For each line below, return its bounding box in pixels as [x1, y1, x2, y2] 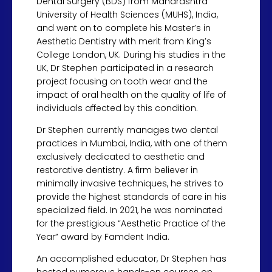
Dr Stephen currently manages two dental [36, 124, 218, 136]
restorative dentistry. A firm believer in [36, 164, 198, 176]
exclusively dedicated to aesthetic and [36, 151, 205, 163]
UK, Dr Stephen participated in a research [36, 62, 214, 74]
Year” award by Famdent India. [36, 231, 169, 243]
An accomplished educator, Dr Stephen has [36, 253, 226, 265]
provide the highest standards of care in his [36, 191, 226, 203]
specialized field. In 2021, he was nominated [36, 204, 223, 216]
